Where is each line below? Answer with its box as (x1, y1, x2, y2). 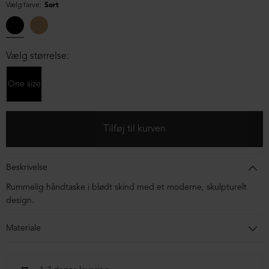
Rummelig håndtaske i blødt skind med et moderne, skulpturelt (6, 183, 247, 192)
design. (6, 196, 34, 205)
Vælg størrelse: (6, 52, 69, 61)
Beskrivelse (6, 163, 47, 172)
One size (7, 79, 41, 89)
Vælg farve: (6, 2, 41, 9)
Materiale (6, 224, 41, 233)
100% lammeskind (6, 244, 73, 253)
